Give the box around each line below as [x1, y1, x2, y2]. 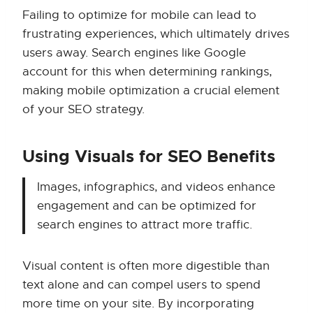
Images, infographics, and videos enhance [37, 180, 275, 195]
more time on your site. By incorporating [22, 296, 254, 312]
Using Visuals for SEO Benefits [22, 146, 275, 168]
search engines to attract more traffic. [37, 217, 252, 233]
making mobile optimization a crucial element [22, 83, 279, 99]
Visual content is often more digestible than [22, 259, 270, 274]
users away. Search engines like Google [22, 45, 246, 61]
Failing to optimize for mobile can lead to [22, 8, 256, 23]
